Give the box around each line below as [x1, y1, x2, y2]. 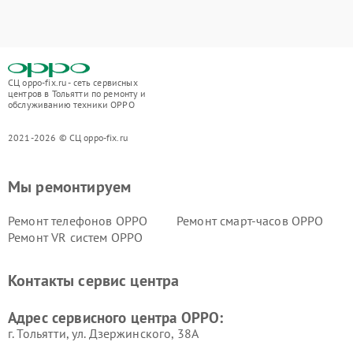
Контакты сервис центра [8, 269, 180, 291]
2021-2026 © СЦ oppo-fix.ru [8, 131, 128, 143]
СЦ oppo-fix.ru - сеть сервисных [8, 76, 138, 88]
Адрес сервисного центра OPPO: [8, 307, 224, 327]
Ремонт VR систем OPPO [8, 229, 143, 245]
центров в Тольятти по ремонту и [8, 87, 147, 99]
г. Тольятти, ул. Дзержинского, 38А [8, 325, 199, 341]
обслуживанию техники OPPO [8, 98, 135, 110]
